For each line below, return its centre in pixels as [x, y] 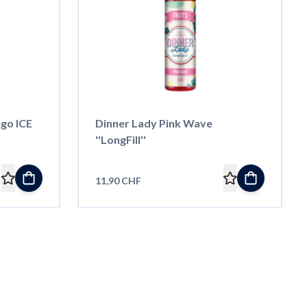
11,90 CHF [118, 180]
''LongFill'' [120, 139]
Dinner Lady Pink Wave [153, 123]
